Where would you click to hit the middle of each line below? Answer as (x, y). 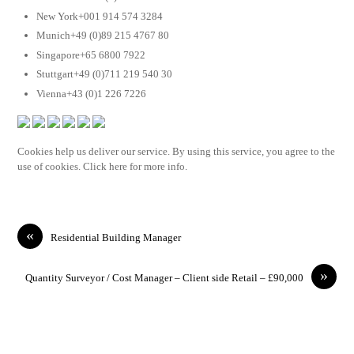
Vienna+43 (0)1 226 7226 (92, 93)
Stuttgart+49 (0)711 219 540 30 (105, 74)
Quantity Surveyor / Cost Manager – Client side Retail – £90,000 (164, 277)
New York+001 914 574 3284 (100, 16)
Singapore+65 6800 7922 (91, 55)
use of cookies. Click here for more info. (103, 167)
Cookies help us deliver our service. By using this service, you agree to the (177, 152)
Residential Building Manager (116, 237)
